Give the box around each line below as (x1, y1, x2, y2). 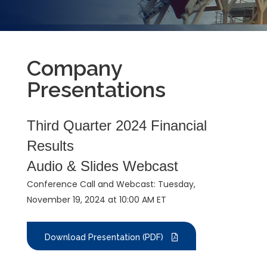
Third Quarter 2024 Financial (27, 117, 207, 133)
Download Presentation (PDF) (45, 232, 166, 242)
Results (27, 138, 74, 154)
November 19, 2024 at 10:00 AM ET (27, 194, 166, 206)
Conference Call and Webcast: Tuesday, (27, 178, 195, 190)
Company (27, 55, 122, 80)
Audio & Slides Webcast (27, 158, 178, 174)
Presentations (27, 77, 166, 102)
